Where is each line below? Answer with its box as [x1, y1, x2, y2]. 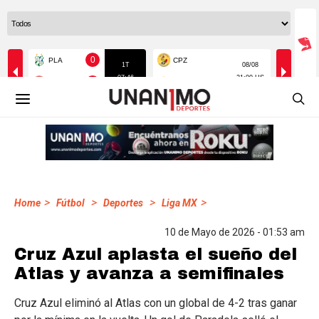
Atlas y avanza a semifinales [14, 264, 284, 283]
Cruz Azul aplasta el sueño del [14, 245, 297, 263]
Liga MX [162, 197, 197, 209]
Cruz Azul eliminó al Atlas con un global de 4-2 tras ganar [14, 296, 297, 310]
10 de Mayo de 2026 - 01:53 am [164, 226, 305, 238]
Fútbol [56, 197, 85, 209]
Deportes [103, 197, 143, 209]
